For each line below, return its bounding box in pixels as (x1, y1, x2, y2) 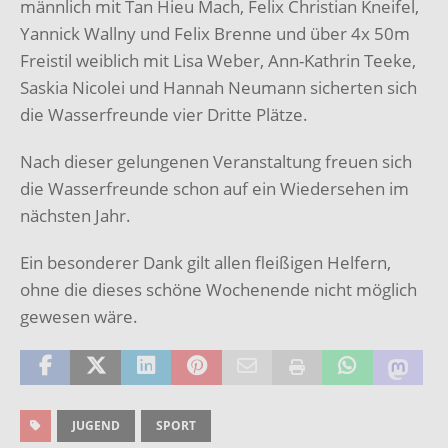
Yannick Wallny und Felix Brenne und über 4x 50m (20, 22, 410, 46)
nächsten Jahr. (20, 204, 131, 228)
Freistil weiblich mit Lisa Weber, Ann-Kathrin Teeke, (20, 49, 416, 73)
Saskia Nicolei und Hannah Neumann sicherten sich (20, 76, 417, 100)
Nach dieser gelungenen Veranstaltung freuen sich (20, 150, 412, 174)
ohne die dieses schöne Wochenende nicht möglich (20, 278, 417, 302)
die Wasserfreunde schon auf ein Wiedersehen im (20, 177, 409, 201)
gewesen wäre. (20, 305, 138, 329)
